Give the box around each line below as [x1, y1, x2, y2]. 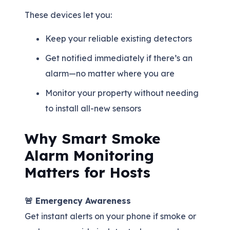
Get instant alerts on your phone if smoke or [25, 210, 196, 221]
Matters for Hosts [25, 163, 150, 181]
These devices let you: [25, 9, 112, 20]
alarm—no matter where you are [45, 68, 175, 79]
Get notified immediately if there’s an [45, 52, 193, 63]
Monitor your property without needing [45, 87, 199, 98]
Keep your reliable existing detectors [45, 33, 192, 44]
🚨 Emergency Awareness [25, 195, 131, 206]
